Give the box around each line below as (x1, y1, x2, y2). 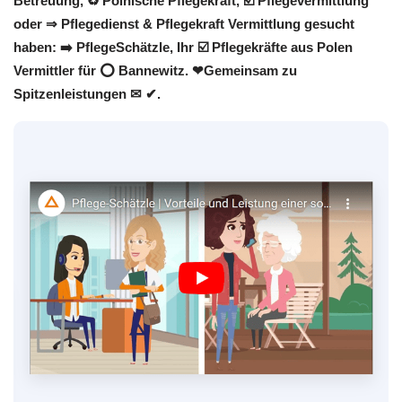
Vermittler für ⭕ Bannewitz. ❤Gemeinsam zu (13, 63, 297, 79)
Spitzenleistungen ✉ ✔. (13, 86, 161, 102)
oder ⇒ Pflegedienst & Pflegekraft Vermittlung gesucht (13, 16, 354, 32)
